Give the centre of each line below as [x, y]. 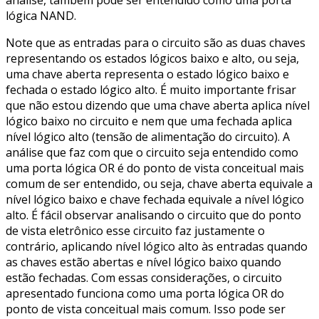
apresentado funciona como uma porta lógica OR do [145, 293]
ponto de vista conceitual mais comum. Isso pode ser [146, 309]
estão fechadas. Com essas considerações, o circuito [144, 277]
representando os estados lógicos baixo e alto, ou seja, [152, 58]
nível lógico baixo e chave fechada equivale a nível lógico [155, 199]
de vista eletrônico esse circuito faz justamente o [135, 230]
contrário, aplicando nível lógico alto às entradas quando [157, 246]
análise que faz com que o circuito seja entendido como [152, 152]
